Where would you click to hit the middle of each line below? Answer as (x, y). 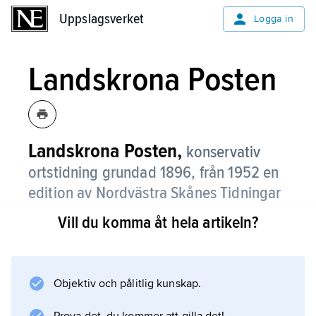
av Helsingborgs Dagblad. (112, 234)
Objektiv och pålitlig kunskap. (127, 284)
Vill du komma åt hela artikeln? (158, 223)
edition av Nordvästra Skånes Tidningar (155, 193)
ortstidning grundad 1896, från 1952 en (154, 172)
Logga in (273, 19)
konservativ (223, 152)
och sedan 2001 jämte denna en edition (155, 213)
